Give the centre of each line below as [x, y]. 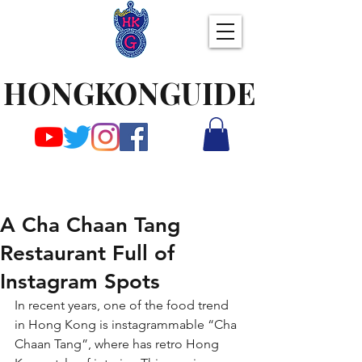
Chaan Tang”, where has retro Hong [118, 344]
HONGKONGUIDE [129, 93]
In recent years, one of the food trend [123, 305]
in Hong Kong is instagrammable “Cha [127, 324]
